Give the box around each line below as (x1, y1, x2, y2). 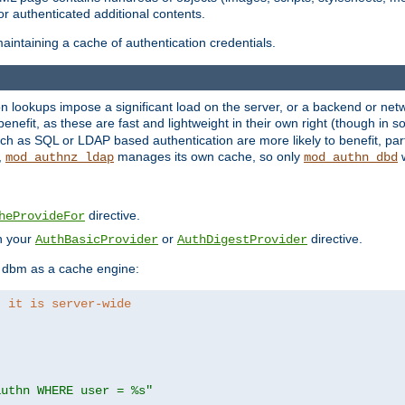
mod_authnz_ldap (5, 150, 114, 165)
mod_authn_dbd (304, 150, 398, 165)
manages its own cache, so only (114, 149, 304, 165)
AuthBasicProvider (35, 232, 158, 248)
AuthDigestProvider (177, 232, 307, 248)
